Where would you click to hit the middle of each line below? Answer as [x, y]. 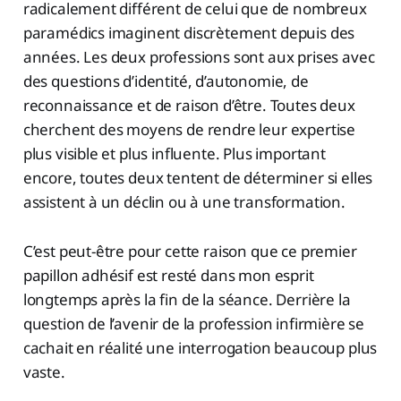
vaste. [44, 372]
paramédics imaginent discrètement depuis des [189, 33]
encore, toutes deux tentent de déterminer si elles [198, 178]
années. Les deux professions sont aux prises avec [199, 57]
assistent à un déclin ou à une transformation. [184, 202]
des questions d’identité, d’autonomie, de [166, 81]
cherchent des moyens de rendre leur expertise [189, 130]
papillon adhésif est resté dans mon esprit [168, 276]
